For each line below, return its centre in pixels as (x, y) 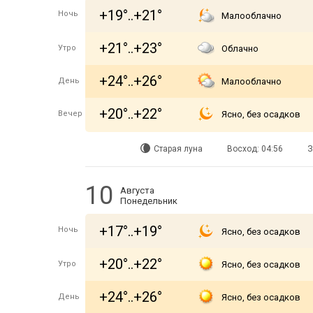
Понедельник (149, 201)
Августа (137, 190)
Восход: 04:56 (255, 149)
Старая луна (178, 149)
